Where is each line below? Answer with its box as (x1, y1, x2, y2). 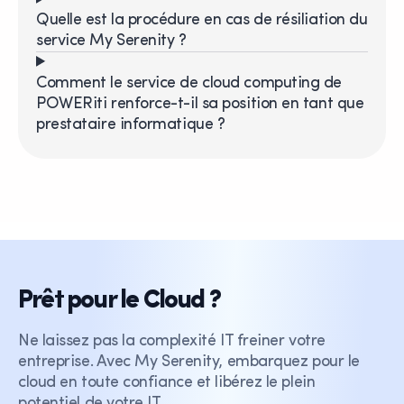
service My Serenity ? (36, 32, 187, 50)
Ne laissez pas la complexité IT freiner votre (18, 332, 326, 350)
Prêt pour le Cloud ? (18, 288, 220, 314)
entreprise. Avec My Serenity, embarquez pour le (18, 353, 360, 371)
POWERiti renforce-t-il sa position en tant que (36, 95, 364, 113)
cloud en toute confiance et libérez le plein (18, 373, 316, 391)
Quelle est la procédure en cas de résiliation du (36, 11, 368, 29)
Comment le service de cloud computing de (36, 74, 342, 92)
